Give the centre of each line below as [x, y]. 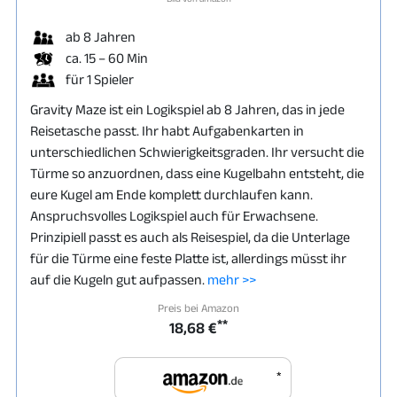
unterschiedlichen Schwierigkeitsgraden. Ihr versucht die [197, 152]
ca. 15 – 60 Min [107, 58]
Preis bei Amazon [198, 307]
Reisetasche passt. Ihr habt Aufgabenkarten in [167, 130]
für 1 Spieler [100, 79]
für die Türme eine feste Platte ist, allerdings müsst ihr [188, 258]
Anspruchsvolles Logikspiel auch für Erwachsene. [174, 215]
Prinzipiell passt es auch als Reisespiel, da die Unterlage [190, 237]
